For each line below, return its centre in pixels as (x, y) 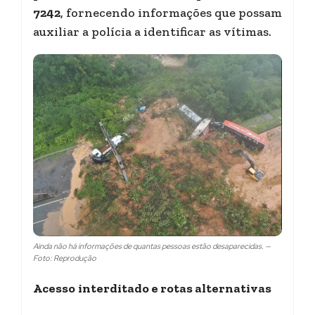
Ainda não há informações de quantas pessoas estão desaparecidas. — (152, 246)
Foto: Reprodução (65, 258)
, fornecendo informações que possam (171, 13)
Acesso (54, 288)
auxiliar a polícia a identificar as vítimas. (152, 32)
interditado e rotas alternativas (175, 288)
